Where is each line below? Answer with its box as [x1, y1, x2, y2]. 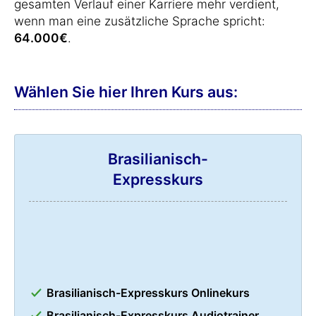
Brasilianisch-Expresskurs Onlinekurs [47, 285, 250, 300]
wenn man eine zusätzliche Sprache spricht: [14, 13, 265, 28]
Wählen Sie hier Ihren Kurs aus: [14, 82, 238, 101]
